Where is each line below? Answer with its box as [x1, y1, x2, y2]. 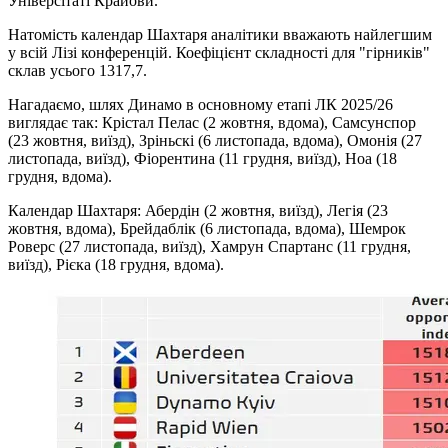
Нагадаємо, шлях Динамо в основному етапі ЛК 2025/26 [8, 96, 393, 114]
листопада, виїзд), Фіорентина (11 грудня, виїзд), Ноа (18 [8, 150, 397, 168]
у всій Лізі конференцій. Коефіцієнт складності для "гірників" [8, 44, 430, 62]
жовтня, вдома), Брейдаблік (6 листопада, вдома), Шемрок [8, 220, 406, 238]
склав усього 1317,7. [8, 62, 147, 80]
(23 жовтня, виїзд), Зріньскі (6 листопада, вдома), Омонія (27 [8, 132, 422, 150]
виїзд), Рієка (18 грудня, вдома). [8, 256, 224, 274]
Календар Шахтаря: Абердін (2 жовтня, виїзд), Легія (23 [8, 202, 388, 220]
